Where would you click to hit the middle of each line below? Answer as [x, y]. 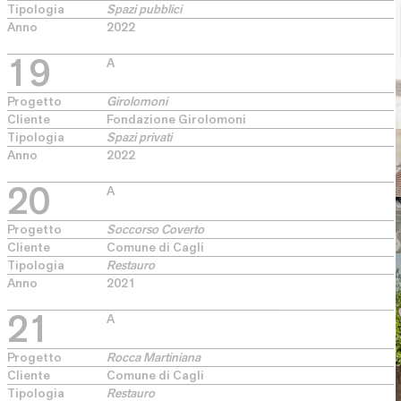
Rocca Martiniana [154, 357]
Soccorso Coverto [155, 229]
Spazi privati [139, 137]
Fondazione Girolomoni [176, 119]
